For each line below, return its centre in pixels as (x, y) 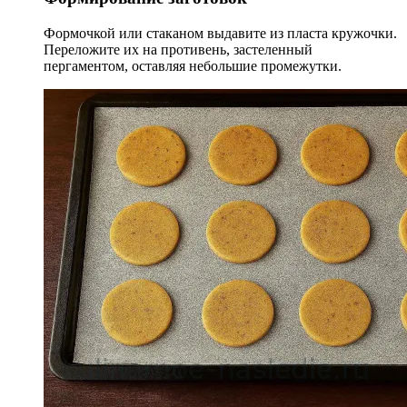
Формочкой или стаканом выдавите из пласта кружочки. (220, 33)
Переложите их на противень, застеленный (178, 49)
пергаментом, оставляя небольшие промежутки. (193, 65)
